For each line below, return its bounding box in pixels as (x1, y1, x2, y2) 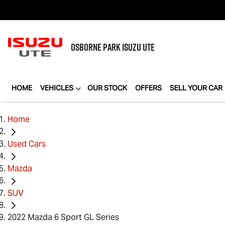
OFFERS (135, 83, 162, 92)
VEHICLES (40, 83, 73, 92)
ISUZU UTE (122, 40, 155, 54)
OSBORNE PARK (71, 40, 122, 54)
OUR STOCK (87, 83, 127, 92)
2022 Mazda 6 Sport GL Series (8, 212, 119, 223)
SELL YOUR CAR (170, 83, 222, 92)
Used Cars (8, 138, 46, 149)
